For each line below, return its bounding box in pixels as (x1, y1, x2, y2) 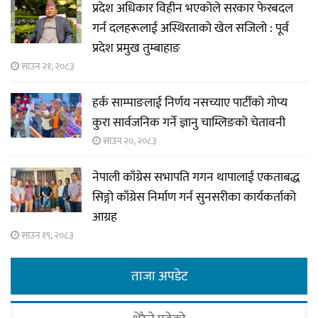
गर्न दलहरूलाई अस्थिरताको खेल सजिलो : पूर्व (92, 18, 289, 40)
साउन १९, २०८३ (19, 227, 74, 244)
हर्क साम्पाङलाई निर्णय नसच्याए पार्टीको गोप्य (92, 92, 287, 114)
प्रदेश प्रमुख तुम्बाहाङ (92, 38, 180, 60)
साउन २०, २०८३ (101, 133, 157, 150)
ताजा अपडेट (131, 265, 187, 288)
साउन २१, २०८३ (19, 58, 75, 75)
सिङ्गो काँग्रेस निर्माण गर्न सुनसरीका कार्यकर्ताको (92, 187, 296, 209)
